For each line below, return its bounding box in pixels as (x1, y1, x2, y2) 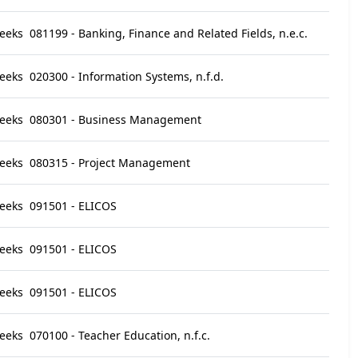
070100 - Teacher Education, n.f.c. (30, 328, 210, 343)
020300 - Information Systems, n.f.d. (30, 69, 224, 84)
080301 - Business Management (30, 112, 201, 127)
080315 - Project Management (30, 155, 190, 170)
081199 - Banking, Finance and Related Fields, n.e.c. (30, 26, 308, 41)
